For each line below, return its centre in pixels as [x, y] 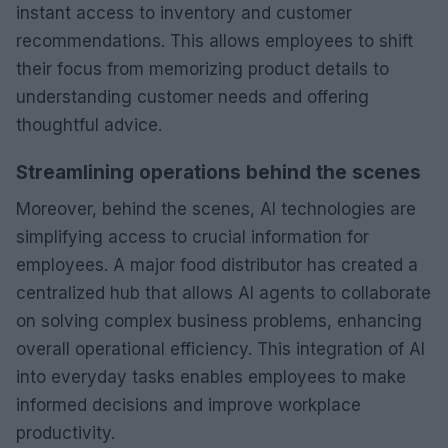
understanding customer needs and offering [192, 96]
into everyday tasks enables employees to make [211, 376]
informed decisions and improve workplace [188, 404]
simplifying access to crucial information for [192, 236]
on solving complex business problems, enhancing [219, 320]
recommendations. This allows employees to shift [214, 40]
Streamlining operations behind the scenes [218, 172]
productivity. [65, 432]
